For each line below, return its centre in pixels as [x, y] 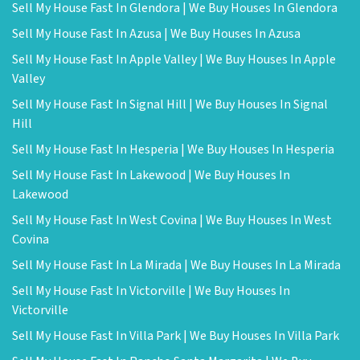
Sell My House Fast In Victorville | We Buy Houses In [151, 291]
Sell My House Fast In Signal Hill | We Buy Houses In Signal [170, 105]
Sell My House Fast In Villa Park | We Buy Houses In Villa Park [176, 336]
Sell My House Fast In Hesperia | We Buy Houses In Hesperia [173, 150]
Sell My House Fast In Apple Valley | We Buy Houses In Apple [174, 60]
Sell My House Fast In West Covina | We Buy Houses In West [172, 221]
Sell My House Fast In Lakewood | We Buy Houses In [151, 176]
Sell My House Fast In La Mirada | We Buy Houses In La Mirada [176, 266]
